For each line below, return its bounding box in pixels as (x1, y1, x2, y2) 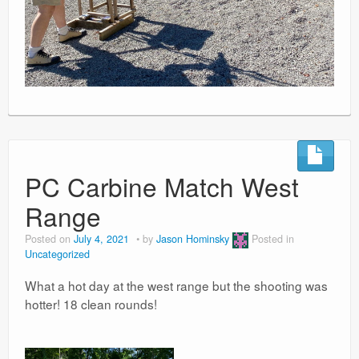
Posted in (252, 232, 294, 246)
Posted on (25, 232, 74, 246)
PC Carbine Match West (25, 167, 299, 204)
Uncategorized (25, 246, 90, 261)
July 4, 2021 (74, 232, 129, 246)
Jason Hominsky (156, 232, 229, 246)
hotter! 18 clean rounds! (25, 294, 157, 313)
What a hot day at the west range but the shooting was (25, 276, 328, 294)
